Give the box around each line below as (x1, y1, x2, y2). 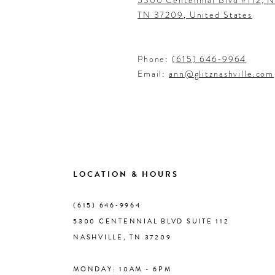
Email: (137, 67, 169, 80)
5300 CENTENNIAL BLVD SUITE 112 (73, 215, 230, 227)
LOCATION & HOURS (73, 168, 179, 180)
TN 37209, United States (137, 8, 253, 21)
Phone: (137, 52, 172, 65)
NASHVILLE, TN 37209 (73, 231, 172, 242)
